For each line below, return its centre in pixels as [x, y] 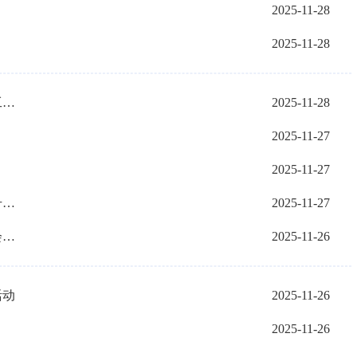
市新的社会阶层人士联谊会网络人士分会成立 [9, 236]
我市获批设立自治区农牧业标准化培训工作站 [9, 102]
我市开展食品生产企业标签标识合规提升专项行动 [9, 203]
